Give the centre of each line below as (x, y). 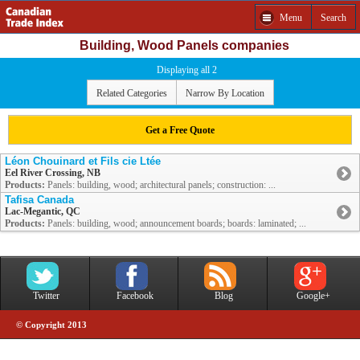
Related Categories (131, 93)
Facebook (135, 296)
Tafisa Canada (39, 200)
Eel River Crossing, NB (53, 173)
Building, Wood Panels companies (184, 45)
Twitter (46, 296)
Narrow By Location (225, 93)
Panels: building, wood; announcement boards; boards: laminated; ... (176, 224)
